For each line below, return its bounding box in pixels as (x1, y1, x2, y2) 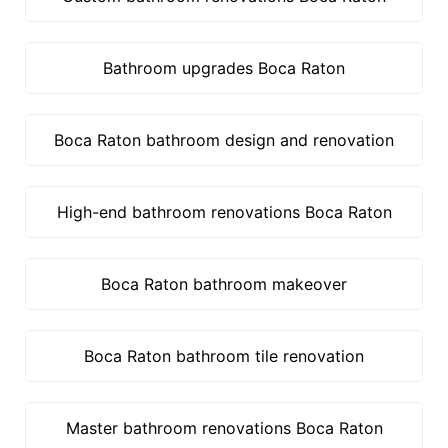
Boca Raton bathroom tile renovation (84, 346, 364, 366)
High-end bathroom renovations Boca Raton (56, 202, 392, 222)
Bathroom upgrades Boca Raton (103, 58, 345, 78)
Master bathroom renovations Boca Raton (65, 418, 383, 438)
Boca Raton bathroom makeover (101, 274, 347, 294)
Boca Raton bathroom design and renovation (54, 130, 394, 150)
